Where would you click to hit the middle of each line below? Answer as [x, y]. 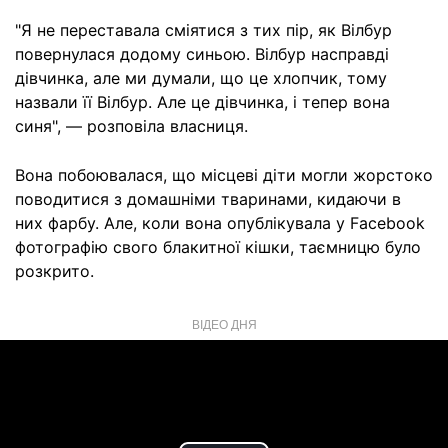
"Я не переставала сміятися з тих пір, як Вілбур [203, 30]
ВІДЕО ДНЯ [224, 323]
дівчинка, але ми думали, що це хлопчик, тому [201, 78]
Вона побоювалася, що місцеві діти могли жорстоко [224, 175]
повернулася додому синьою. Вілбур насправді [202, 54]
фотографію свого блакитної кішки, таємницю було [218, 247]
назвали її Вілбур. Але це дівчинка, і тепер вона [202, 102]
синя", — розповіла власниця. [131, 126]
